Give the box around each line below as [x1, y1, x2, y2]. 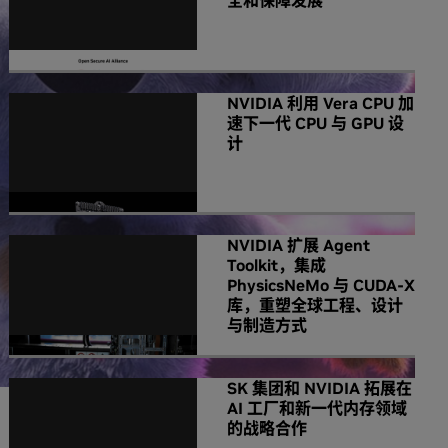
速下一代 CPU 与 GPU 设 [227, 112, 404, 133]
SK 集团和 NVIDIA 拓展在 [227, 377, 412, 398]
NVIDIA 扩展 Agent [227, 235, 370, 256]
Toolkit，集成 [227, 255, 326, 276]
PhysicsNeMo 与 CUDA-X [227, 275, 415, 296]
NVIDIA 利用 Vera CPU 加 [227, 92, 414, 113]
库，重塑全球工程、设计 [227, 295, 403, 316]
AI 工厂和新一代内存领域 [227, 397, 407, 418]
